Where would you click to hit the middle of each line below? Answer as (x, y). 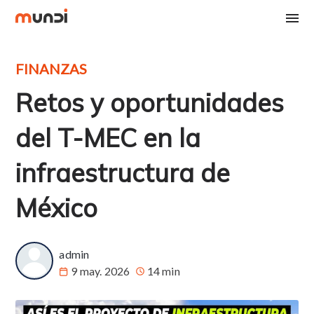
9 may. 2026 (101, 271)
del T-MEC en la (108, 138)
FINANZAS (52, 69)
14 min (163, 271)
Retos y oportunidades (150, 103)
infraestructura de (123, 173)
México (57, 208)
